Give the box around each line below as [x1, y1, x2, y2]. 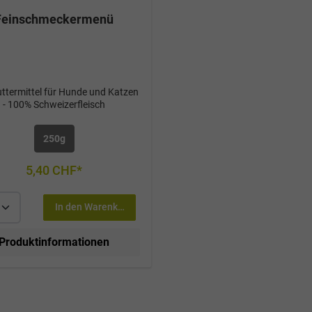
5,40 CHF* [26, 162, 83, 178]
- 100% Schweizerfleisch [3, 98, 106, 110]
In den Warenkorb [54, 201, 132, 213]
